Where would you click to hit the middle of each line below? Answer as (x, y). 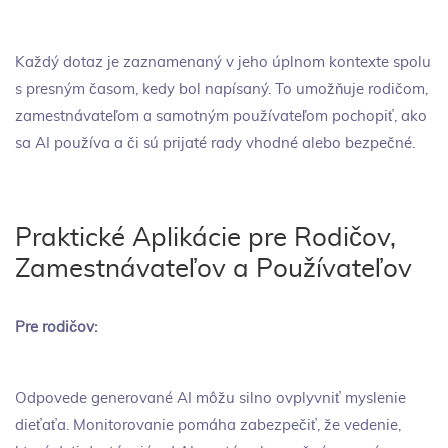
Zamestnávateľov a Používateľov (213, 268)
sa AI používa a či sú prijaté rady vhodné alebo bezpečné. (215, 143)
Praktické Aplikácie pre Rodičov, (205, 237)
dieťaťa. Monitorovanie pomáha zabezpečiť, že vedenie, (208, 425)
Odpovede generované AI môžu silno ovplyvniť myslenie (210, 398)
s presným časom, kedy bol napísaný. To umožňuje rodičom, (221, 89)
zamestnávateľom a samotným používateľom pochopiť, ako (221, 116)
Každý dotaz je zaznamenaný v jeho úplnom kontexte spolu (223, 62)
